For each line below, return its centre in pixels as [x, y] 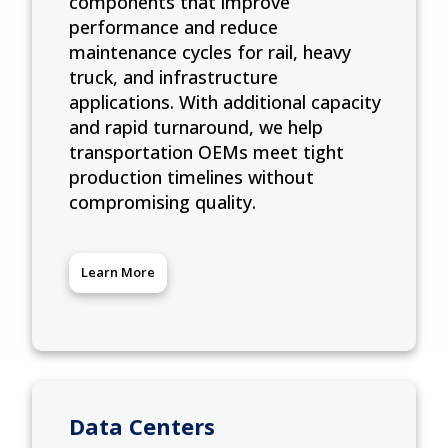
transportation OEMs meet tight [206, 151]
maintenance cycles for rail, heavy [209, 51]
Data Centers [141, 425]
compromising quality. [162, 201]
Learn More [117, 272]
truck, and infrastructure [173, 76]
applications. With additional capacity [224, 101]
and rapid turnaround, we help [195, 126]
